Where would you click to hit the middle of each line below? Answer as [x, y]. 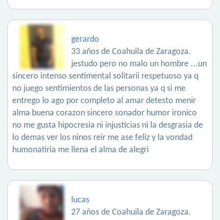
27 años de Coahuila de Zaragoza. [131, 213]
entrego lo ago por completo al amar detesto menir [104, 101]
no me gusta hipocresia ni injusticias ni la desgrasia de [108, 126]
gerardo [85, 40]
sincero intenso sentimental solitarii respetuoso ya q [105, 77]
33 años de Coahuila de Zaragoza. [131, 52]
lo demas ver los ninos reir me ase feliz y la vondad [102, 138]
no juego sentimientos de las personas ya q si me [99, 89]
